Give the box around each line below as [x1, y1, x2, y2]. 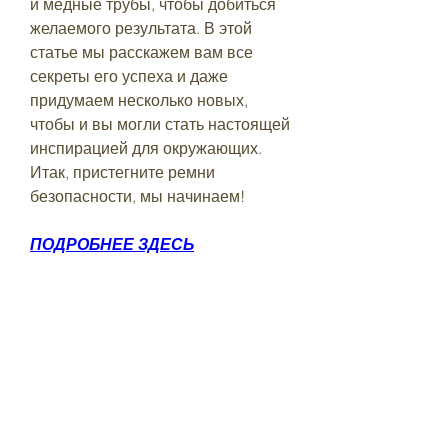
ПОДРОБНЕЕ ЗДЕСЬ [30, 233, 194, 254]
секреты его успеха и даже [30, 65, 228, 86]
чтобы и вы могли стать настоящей [30, 113, 290, 134]
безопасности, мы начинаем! [30, 185, 245, 206]
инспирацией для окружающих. [30, 137, 262, 158]
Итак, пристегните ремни [30, 161, 215, 182]
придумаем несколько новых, [30, 89, 248, 110]
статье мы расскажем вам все [30, 41, 253, 62]
